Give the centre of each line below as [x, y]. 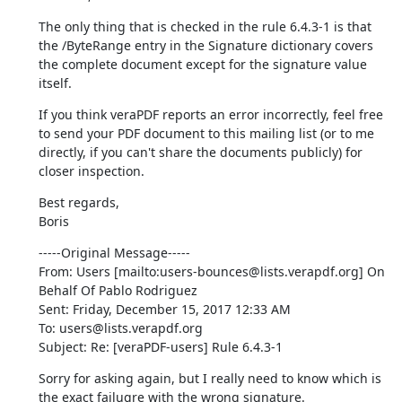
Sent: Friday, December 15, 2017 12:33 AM [164, 309]
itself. [55, 83]
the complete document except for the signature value [202, 64]
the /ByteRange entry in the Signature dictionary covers [205, 45]
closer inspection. [91, 170]
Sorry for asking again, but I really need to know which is [210, 378]
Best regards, [79, 202]
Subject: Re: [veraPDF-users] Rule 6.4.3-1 [160, 346]
